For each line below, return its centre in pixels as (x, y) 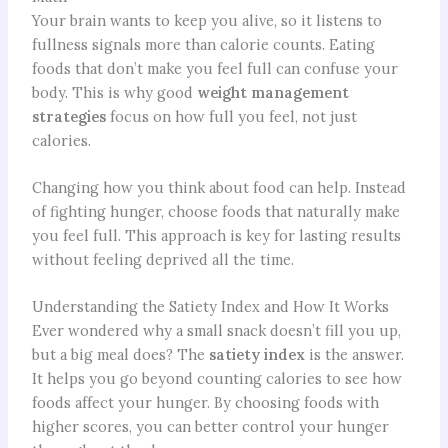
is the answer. (354, 355)
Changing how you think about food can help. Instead (218, 187)
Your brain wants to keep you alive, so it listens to (206, 20)
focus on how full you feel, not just (231, 116)
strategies (68, 116)
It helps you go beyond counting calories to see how (216, 379)
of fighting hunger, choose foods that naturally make (215, 211)
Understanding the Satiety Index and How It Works (210, 307)
